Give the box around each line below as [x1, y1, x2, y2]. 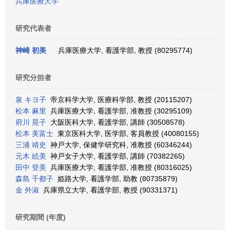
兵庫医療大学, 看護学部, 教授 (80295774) [54, 46, 193, 54]
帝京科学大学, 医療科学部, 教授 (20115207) [46, 95, 192, 104]
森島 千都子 [15, 175, 53, 183]
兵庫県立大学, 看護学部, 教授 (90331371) [39, 186, 178, 194]
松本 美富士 [15, 129, 53, 138]
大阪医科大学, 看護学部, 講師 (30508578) [46, 118, 185, 126]
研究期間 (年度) [15, 213, 66, 221]
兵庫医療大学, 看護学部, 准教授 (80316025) [46, 163, 192, 171]
